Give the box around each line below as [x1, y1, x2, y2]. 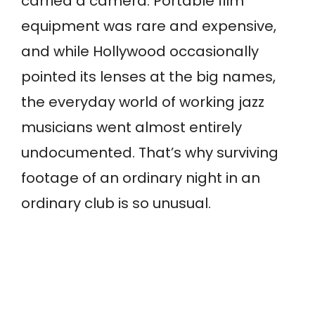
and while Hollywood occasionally [21, 41, 259, 62]
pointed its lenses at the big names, [21, 67, 276, 87]
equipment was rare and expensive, [21, 16, 276, 37]
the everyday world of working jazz [21, 92, 264, 112]
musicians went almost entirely [21, 117, 242, 138]
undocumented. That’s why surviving [21, 143, 278, 163]
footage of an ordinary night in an [21, 168, 260, 188]
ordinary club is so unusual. [21, 193, 211, 214]
